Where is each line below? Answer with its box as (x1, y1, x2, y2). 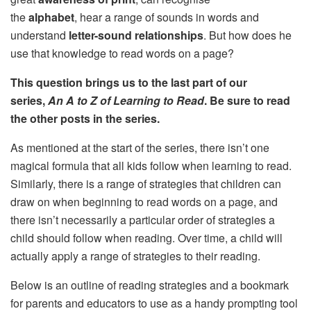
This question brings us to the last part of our (10, 74, 247, 91)
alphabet (28, 9, 74, 26)
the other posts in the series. (10, 110, 160, 127)
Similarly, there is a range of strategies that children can (10, 176, 281, 192)
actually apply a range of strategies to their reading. (10, 248, 260, 264)
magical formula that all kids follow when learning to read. (10, 158, 292, 174)
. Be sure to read (204, 92, 290, 109)
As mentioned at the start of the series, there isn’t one (10, 140, 269, 156)
